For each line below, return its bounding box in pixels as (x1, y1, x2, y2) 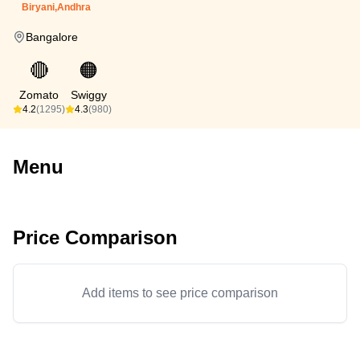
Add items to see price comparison (82, 286, 278, 300)
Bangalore (26, 31, 78, 43)
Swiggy (70, 88, 107, 101)
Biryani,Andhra (22, 2, 91, 13)
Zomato (19, 88, 59, 101)
